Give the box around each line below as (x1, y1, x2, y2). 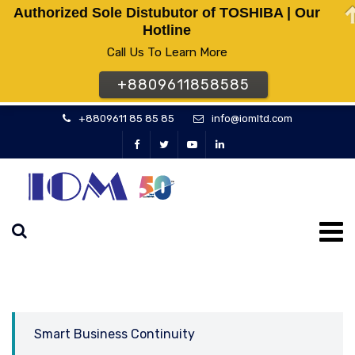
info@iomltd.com (212, 113, 292, 125)
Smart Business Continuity (34, 326, 195, 342)
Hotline (143, 22, 192, 39)
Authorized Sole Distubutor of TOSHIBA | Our (13, 5, 321, 21)
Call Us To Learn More (107, 45, 228, 60)
